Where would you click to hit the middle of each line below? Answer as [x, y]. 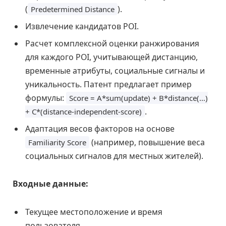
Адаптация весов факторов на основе [100, 128]
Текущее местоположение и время [94, 212]
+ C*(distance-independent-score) [83, 111]
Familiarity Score [57, 142]
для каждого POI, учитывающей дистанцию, [111, 57]
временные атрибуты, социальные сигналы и [115, 70]
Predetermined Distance [73, 9]
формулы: [46, 98]
